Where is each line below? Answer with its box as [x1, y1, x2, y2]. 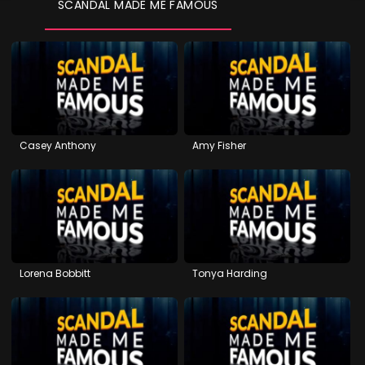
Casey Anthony [20, 139, 96, 152]
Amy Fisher [192, 139, 246, 152]
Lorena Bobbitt [20, 266, 90, 280]
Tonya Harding [192, 266, 267, 280]
